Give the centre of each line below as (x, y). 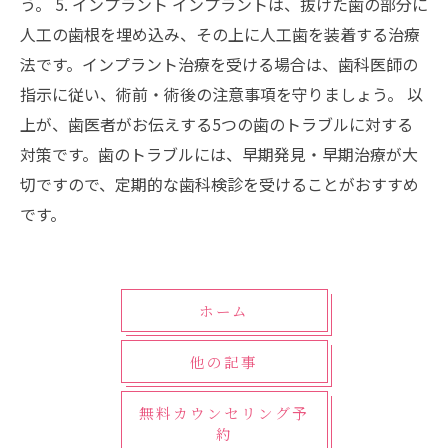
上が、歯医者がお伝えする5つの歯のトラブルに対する (216, 123)
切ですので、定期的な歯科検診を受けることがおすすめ (219, 183)
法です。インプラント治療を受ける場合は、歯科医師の (219, 63)
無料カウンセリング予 (224, 412)
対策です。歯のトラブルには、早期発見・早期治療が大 (219, 153)
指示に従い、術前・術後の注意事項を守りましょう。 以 (221, 93)
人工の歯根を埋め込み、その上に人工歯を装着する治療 (220, 33)
